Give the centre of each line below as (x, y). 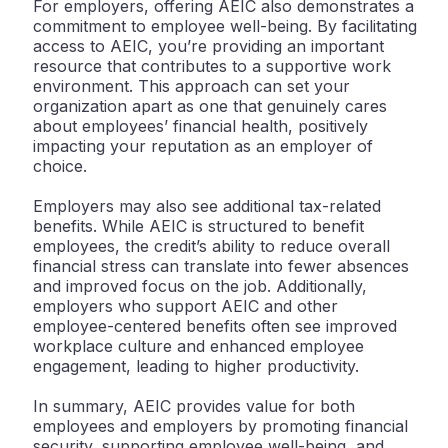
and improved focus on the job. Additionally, (200, 286)
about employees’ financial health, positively (200, 126)
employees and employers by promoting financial (220, 426)
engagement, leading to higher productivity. (196, 366)
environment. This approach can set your (191, 86)
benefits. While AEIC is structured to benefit (198, 226)
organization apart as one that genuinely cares (210, 106)
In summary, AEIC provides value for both (194, 406)
